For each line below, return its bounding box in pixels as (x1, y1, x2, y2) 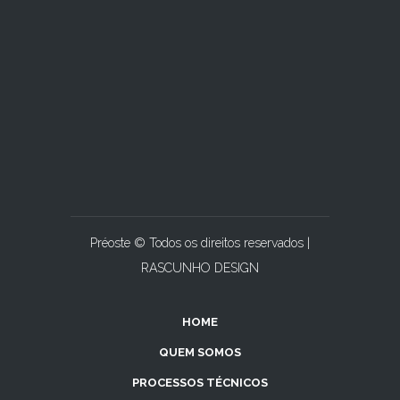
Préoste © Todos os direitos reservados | (90, 236, 310, 250)
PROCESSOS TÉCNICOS (132, 376, 268, 389)
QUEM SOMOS (159, 346, 241, 359)
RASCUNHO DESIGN (141, 261, 259, 275)
